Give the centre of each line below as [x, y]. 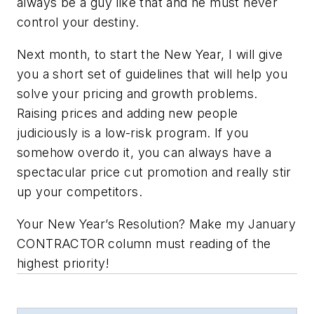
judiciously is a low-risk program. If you [133, 132]
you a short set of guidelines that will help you [152, 74]
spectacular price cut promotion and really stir [154, 172]
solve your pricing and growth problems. [137, 93]
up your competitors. [80, 191]
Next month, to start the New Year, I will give [150, 54]
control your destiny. [78, 22]
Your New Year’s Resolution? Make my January [157, 224]
